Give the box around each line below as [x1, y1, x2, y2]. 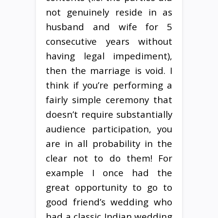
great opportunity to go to [46, 181, 172, 193]
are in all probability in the [46, 137, 172, 149]
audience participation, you [46, 122, 172, 135]
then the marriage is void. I [46, 64, 172, 76]
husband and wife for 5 [46, 20, 172, 33]
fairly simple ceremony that [46, 93, 172, 106]
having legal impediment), [46, 49, 172, 62]
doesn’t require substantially [46, 108, 172, 120]
